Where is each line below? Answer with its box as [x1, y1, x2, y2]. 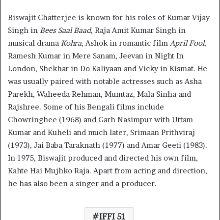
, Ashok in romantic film [82, 38, 170, 48]
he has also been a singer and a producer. [8, 179, 157, 189]
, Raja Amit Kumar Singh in [91, 26, 186, 35]
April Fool [170, 38, 204, 48]
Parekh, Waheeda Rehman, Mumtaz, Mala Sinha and [8, 89, 191, 99]
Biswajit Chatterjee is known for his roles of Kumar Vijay [8, 13, 210, 23]
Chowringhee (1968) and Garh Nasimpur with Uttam [8, 115, 193, 125]
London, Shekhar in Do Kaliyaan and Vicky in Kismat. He [8, 64, 207, 74]
